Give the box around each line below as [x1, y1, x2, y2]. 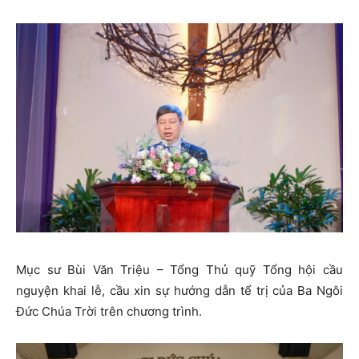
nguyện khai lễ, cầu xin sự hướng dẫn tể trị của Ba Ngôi [16, 283, 343, 299]
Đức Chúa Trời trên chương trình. [16, 304, 202, 320]
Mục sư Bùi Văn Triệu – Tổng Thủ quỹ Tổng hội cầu [16, 262, 343, 278]
